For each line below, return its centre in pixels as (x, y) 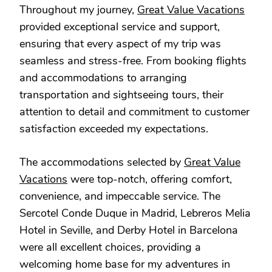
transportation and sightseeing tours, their (121, 94)
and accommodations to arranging (103, 77)
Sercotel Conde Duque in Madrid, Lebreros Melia (135, 213)
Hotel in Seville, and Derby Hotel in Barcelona (129, 230)
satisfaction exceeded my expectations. (114, 128)
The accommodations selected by (102, 162)
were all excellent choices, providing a (110, 247)
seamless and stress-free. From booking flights (133, 60)
